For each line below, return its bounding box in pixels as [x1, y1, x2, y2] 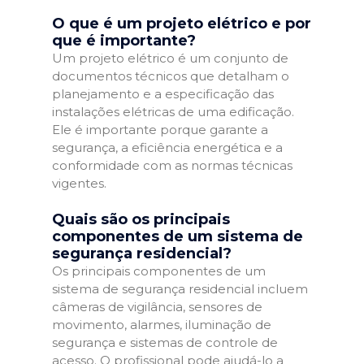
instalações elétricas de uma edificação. [52, 104, 294, 119]
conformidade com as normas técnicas [52, 158, 292, 173]
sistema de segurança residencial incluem [52, 280, 308, 297]
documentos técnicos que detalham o [52, 68, 289, 84]
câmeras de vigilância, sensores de [52, 298, 262, 314]
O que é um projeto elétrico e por [52, 15, 311, 32]
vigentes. [52, 175, 106, 191]
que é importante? [52, 32, 196, 50]
